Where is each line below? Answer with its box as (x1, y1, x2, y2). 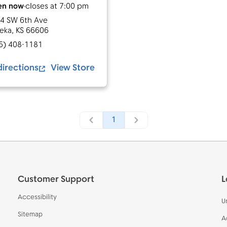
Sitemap (17, 210, 43, 219)
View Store (51, 62, 95, 74)
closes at (25, 2, 57, 12)
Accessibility (17, 193, 57, 202)
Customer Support (17, 174, 94, 185)
